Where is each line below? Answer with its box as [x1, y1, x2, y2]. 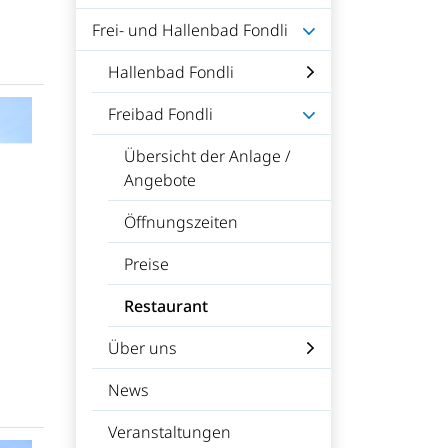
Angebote [124, 169, 196, 191]
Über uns [108, 337, 177, 359]
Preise [124, 253, 169, 275]
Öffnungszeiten [124, 211, 238, 233]
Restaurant [124, 295, 208, 317]
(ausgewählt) [139, 326, 237, 348]
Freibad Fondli [108, 103, 213, 125]
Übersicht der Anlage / [124, 145, 291, 167]
